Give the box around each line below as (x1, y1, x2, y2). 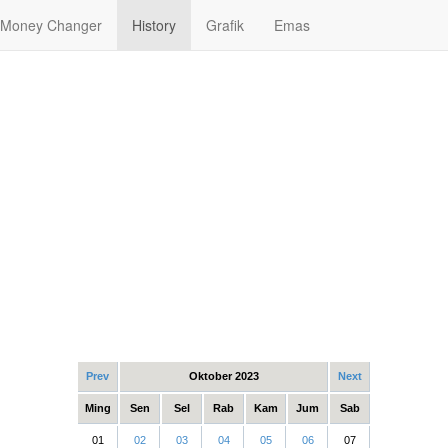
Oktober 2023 (188, 370, 259, 382)
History (132, 15, 176, 35)
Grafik (206, 15, 244, 35)
